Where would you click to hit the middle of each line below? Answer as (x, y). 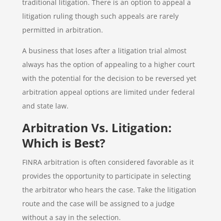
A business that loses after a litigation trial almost (104, 50)
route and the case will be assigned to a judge (98, 203)
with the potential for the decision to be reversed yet (109, 78)
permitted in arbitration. (62, 30)
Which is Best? (63, 143)
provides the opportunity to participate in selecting (106, 176)
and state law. (45, 106)
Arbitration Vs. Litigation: (97, 127)
